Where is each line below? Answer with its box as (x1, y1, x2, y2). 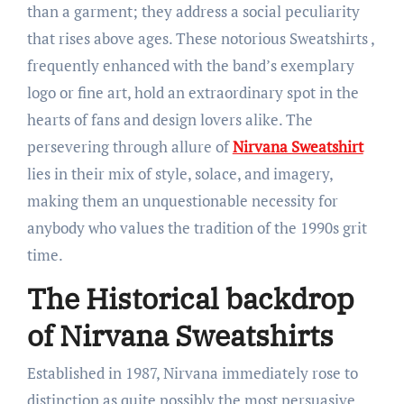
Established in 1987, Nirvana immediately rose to (26, 363, 358, 383)
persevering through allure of (26, 135, 233, 157)
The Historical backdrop (26, 279, 354, 317)
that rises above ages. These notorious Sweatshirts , (26, 27, 374, 49)
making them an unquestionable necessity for (26, 189, 338, 211)
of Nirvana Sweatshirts (26, 316, 334, 354)
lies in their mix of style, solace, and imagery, (26, 162, 333, 184)
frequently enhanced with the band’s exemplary (26, 54, 354, 76)
